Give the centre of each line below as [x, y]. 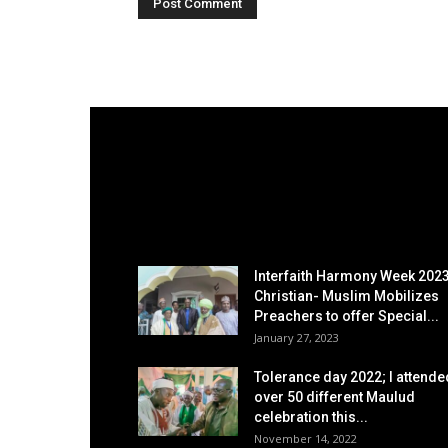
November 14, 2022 [305, 438]
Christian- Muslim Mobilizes [346, 296]
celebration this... [311, 417]
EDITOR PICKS [196, 221]
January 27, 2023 [296, 337]
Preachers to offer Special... [346, 316]
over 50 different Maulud [334, 397]
